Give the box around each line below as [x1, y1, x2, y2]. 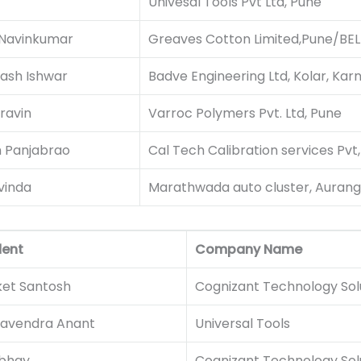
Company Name [194, 240, 302, 259]
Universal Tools [194, 314, 290, 334]
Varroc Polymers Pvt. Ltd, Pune [147, 104, 342, 123]
